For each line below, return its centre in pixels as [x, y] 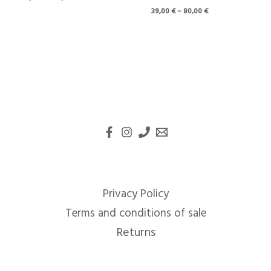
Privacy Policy [135, 194]
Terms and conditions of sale [135, 214]
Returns [135, 233]
